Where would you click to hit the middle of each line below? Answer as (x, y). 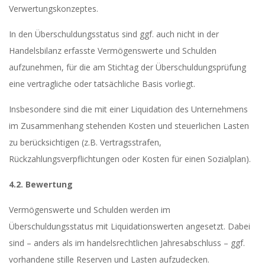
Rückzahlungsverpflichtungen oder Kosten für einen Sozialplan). (130, 159)
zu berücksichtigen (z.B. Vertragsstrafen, (85, 142)
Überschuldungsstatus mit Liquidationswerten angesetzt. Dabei (130, 226)
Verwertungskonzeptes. (54, 9)
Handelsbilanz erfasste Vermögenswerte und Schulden (113, 51)
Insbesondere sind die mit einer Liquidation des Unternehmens (128, 109)
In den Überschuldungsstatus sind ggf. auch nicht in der (114, 34)
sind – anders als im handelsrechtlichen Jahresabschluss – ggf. (127, 243)
